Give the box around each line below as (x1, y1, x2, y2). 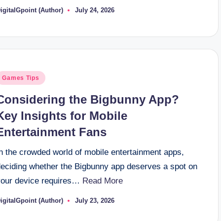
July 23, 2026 (75, 197, 115, 205)
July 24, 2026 (75, 6, 115, 14)
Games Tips (2, 74, 39, 82)
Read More (82, 176, 123, 186)
